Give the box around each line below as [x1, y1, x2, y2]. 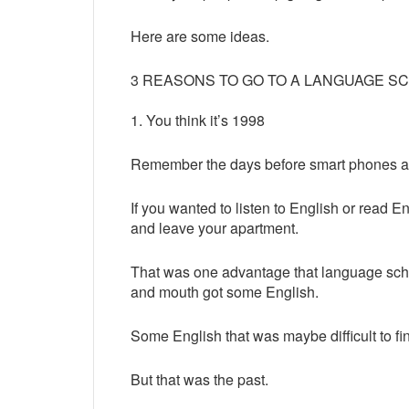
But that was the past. [131, 369, 268, 390]
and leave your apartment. [131, 217, 299, 238]
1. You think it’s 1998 [131, 110, 265, 131]
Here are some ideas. [131, 26, 269, 47]
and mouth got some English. [131, 281, 319, 302]
